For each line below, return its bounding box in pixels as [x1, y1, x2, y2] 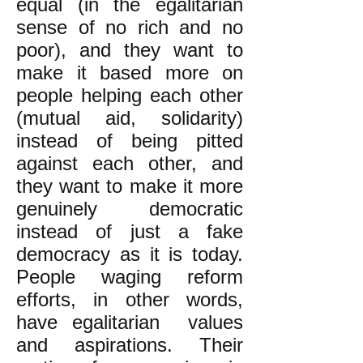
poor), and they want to [16, 39, 243, 61]
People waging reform [16, 266, 243, 288]
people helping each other [16, 84, 243, 106]
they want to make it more [16, 175, 243, 197]
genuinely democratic [16, 198, 243, 220]
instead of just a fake [16, 220, 243, 242]
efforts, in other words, [16, 288, 243, 310]
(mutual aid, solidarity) [16, 107, 243, 129]
